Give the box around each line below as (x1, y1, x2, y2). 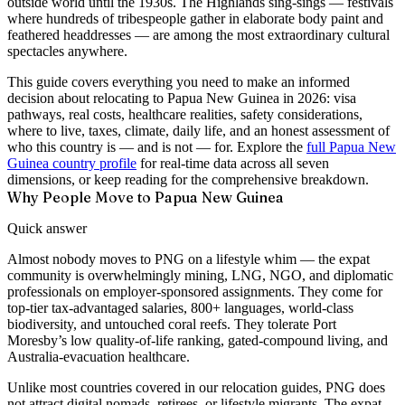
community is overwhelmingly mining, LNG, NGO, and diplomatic (7, 267, 393, 283)
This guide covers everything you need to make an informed (7, 73, 350, 89)
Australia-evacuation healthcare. (7, 348, 190, 364)
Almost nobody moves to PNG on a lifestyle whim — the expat (7, 250, 370, 267)
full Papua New (306, 138, 396, 155)
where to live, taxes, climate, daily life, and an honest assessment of (7, 122, 390, 138)
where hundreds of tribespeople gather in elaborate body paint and (7, 10, 383, 26)
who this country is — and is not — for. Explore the (7, 138, 303, 155)
